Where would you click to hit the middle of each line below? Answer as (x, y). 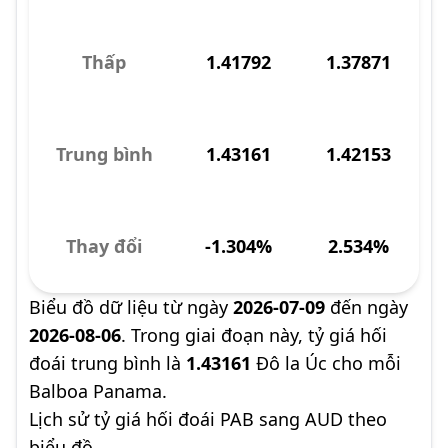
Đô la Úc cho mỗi (326, 363)
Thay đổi (104, 246)
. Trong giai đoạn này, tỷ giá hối (254, 335)
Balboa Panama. (98, 391)
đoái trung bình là (107, 363)
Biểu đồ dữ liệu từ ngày (131, 307)
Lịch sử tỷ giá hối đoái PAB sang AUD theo (208, 419)
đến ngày (366, 307)
